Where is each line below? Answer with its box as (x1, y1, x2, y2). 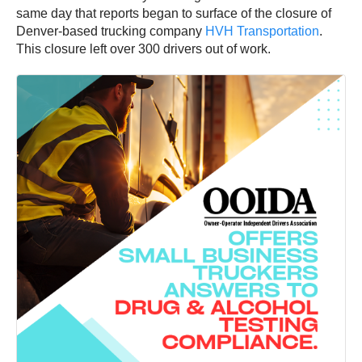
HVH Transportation (205, 24, 319, 39)
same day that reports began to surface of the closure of (16, 6, 331, 21)
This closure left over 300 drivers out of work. (16, 42, 271, 57)
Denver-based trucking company (16, 24, 205, 39)
